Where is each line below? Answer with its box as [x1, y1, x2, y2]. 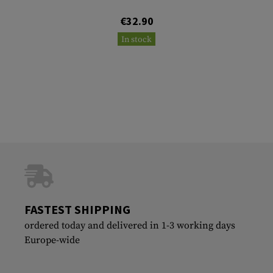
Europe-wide [24, 233, 80, 246]
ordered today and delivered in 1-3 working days [24, 219, 235, 232]
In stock [121, 34, 152, 45]
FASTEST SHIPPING [24, 201, 130, 217]
